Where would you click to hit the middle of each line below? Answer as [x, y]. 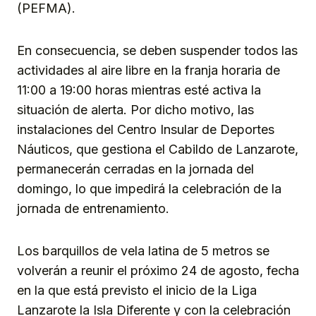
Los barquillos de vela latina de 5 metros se [143, 251]
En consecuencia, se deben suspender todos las [157, 51]
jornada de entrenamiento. [93, 209]
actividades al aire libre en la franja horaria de [148, 71]
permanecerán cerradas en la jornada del [135, 169]
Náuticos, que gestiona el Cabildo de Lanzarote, [158, 150]
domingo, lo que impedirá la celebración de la [149, 189]
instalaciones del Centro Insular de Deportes [146, 130]
